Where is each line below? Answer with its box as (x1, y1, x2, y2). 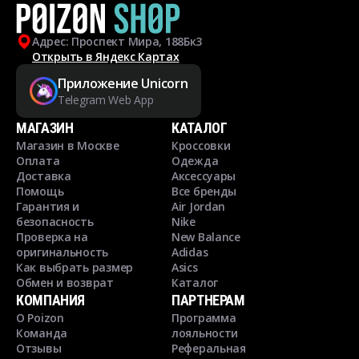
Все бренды (171, 184, 237, 199)
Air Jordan (171, 199, 226, 214)
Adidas (171, 244, 208, 260)
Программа (171, 310, 236, 325)
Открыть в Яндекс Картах (32, 49, 179, 64)
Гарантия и (16, 199, 80, 214)
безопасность (16, 214, 94, 229)
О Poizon (16, 310, 64, 325)
